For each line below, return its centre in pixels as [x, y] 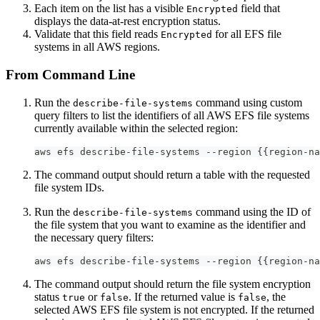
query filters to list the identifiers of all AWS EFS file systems [172, 115]
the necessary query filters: [94, 237]
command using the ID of [252, 211]
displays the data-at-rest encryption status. [127, 21]
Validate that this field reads [97, 34]
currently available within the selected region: [136, 128]
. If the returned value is [183, 296]
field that [259, 9]
